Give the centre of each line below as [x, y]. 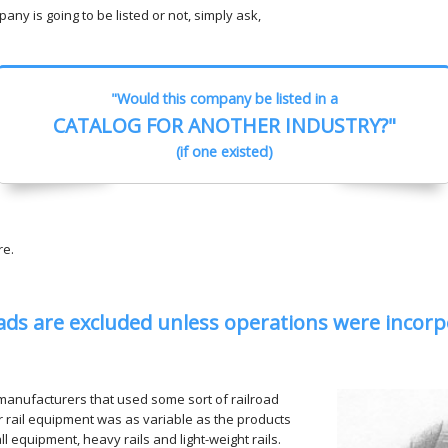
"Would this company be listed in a [224, 98]
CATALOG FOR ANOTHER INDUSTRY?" [224, 125]
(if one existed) [224, 151]
